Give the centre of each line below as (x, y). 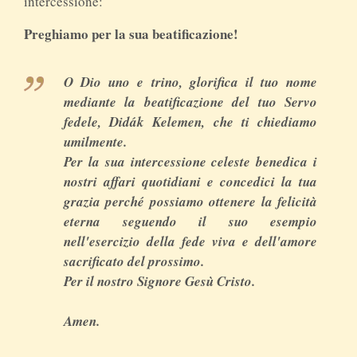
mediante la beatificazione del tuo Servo (190, 102)
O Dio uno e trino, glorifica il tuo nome (190, 82)
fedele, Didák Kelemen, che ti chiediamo (190, 122)
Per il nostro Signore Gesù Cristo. (159, 281)
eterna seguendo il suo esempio (190, 221)
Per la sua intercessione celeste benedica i (190, 161)
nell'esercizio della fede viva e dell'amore (190, 241)
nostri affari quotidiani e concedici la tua (190, 181)
